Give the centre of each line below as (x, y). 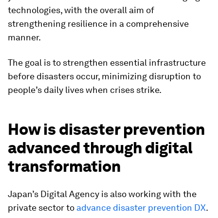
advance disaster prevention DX (141, 208)
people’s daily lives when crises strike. (85, 90)
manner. (24, 37)
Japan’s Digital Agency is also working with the (102, 194)
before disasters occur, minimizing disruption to (104, 76)
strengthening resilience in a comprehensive (98, 24)
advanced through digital (100, 148)
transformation (64, 166)
